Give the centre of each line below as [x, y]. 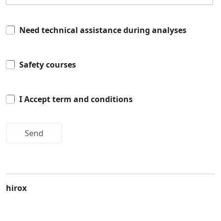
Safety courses [48, 65]
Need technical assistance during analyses [103, 30]
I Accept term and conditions [76, 99]
